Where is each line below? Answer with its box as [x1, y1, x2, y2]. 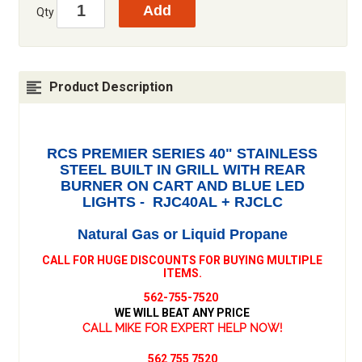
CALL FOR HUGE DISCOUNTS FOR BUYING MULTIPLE [42, 253, 322, 267]
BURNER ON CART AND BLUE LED [60, 177, 305, 194]
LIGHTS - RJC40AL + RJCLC [82, 193, 283, 210]
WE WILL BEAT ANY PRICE [115, 305, 250, 319]
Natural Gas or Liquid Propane [77, 225, 288, 242]
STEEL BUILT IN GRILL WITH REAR [59, 161, 305, 178]
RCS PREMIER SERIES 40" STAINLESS [47, 145, 318, 162]
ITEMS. [162, 266, 202, 280]
